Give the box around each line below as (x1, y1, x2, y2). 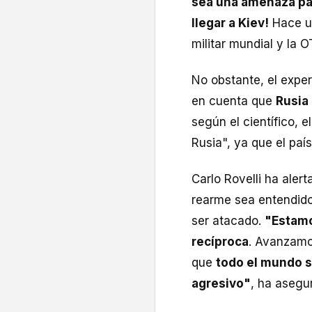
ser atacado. (192, 214, 265, 228)
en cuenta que (192, 94, 276, 109)
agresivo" (192, 276, 251, 291)
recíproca (192, 235, 249, 249)
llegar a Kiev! (192, 16, 269, 31)
